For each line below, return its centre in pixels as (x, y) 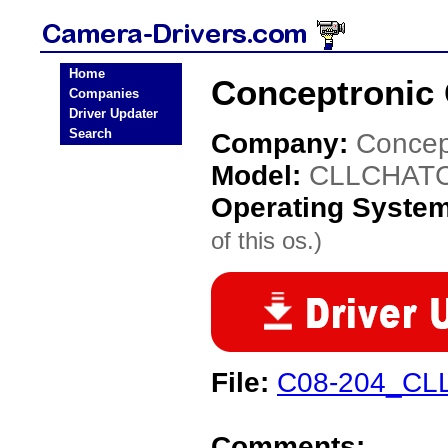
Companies (104, 93)
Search (90, 133)
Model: (260, 175)
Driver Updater (113, 113)
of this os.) (266, 240)
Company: (283, 143)
